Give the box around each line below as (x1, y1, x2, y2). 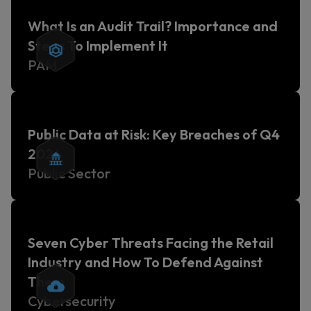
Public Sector (28, 165, 110, 182)
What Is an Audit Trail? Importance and (28, 17, 278, 35)
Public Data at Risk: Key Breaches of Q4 (28, 126, 280, 143)
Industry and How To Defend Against (28, 253, 263, 271)
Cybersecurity (28, 292, 115, 310)
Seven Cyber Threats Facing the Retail (28, 234, 274, 251)
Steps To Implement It (28, 37, 168, 54)
